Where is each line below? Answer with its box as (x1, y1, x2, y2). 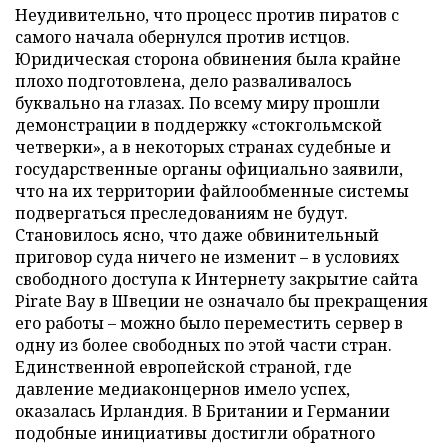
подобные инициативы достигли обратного (15, 422, 375, 444)
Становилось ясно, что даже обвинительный (15, 224, 379, 246)
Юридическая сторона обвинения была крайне (15, 48, 401, 70)
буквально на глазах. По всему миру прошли (15, 92, 380, 114)
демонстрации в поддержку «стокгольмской (15, 114, 382, 136)
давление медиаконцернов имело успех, (15, 378, 350, 400)
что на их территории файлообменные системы (15, 180, 409, 202)
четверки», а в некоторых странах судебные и (15, 136, 391, 158)
